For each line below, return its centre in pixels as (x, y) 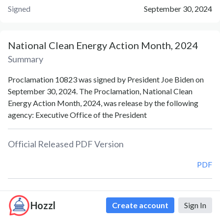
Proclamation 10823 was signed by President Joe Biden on (106, 79)
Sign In (195, 205)
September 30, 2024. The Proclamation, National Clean (100, 91)
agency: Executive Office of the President (77, 115)
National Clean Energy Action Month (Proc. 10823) (94, 214)
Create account (140, 205)
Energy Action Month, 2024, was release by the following (103, 103)
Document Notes (41, 193)
